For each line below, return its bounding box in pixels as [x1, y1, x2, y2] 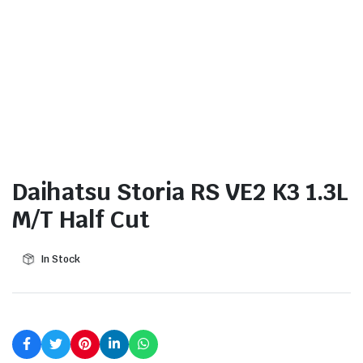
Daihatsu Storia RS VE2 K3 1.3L [12, 176, 348, 207]
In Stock [40, 252, 80, 266]
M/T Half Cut [12, 203, 150, 234]
